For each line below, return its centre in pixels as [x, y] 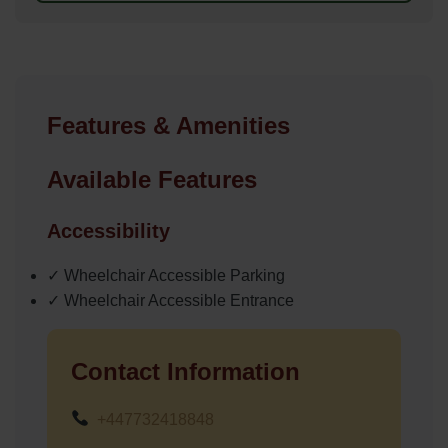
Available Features [152, 179]
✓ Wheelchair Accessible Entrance [170, 300]
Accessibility [108, 230]
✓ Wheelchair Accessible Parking [166, 275]
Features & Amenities [168, 125]
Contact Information [185, 371]
